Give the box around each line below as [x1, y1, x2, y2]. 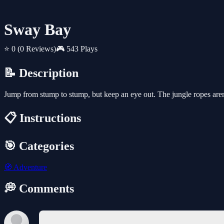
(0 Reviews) [17, 44, 56, 53]
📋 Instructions [4, 111, 81, 125]
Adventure [12, 162, 47, 171]
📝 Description [4, 66, 78, 80]
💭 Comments [4, 181, 74, 195]
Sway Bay [4, 20, 71, 39]
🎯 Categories [4, 139, 74, 153]
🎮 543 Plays [56, 44, 97, 53]
